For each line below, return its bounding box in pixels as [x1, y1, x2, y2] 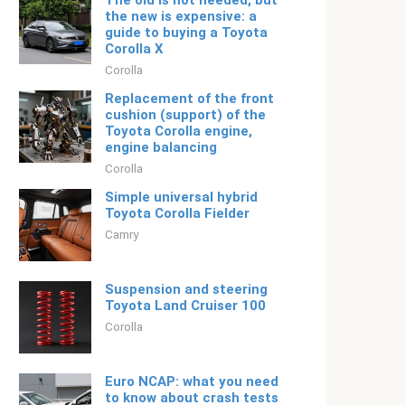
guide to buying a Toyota [105, 24, 268, 41]
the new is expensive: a [105, 8, 257, 24]
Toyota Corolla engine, [105, 123, 252, 139]
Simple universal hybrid [105, 189, 258, 205]
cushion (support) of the [105, 107, 266, 123]
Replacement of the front [105, 90, 274, 107]
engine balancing [105, 139, 217, 155]
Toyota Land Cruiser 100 [105, 297, 266, 314]
